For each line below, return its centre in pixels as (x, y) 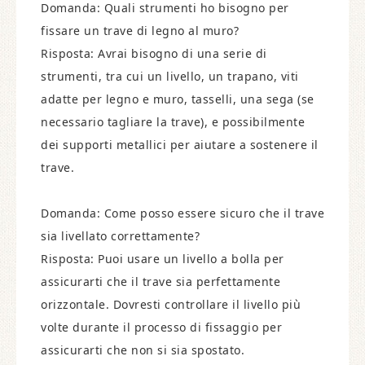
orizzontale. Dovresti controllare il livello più (171, 304)
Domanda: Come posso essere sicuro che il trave (182, 213)
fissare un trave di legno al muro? (140, 31)
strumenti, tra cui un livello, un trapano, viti (170, 76)
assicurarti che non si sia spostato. (143, 350)
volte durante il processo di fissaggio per (161, 327)
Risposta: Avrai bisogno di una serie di (154, 53)
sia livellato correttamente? (120, 236)
